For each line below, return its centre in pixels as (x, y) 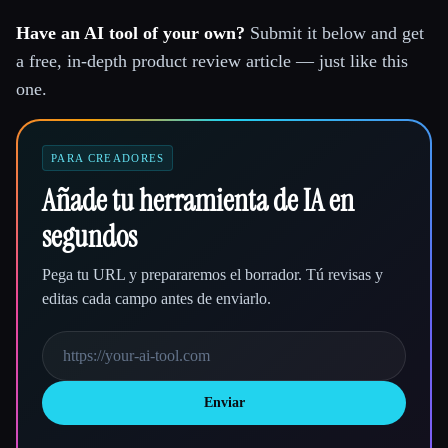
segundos (89, 237)
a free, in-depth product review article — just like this (212, 61)
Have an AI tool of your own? (130, 33)
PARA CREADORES (108, 158)
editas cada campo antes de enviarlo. (156, 299)
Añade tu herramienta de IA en (198, 201)
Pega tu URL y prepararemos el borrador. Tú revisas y (212, 275)
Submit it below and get (334, 33)
